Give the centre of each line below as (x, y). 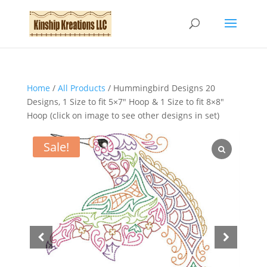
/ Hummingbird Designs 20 (160, 88)
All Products (81, 88)
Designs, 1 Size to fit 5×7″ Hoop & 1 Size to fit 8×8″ (125, 102)
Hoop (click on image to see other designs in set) (123, 115)
